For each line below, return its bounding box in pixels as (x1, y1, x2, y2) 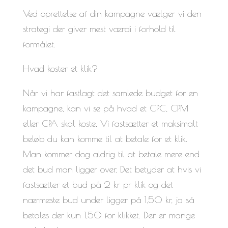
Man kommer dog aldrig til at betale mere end (22, 148, 199, 159)
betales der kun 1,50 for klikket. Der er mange (22, 209, 195, 220)
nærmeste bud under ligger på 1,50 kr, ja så (22, 194, 194, 205)
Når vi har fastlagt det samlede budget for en (22, 87, 198, 98)
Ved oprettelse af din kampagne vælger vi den (22, 8, 202, 19)
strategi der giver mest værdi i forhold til (22, 23, 176, 34)
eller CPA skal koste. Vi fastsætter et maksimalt (22, 118, 198, 129)
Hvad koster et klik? (22, 63, 98, 74)
